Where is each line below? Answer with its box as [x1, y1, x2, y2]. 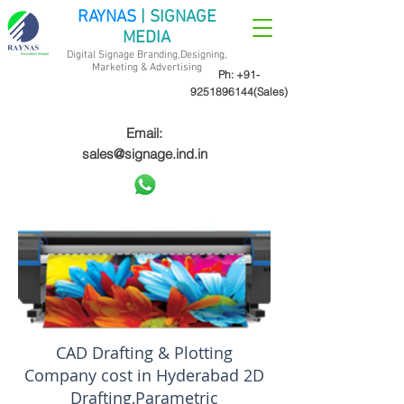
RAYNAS [77, 7, 136, 28]
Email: [126, 124, 162, 142]
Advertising [149, 61, 202, 74]
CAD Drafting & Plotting [56, 342, 233, 363]
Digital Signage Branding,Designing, [66, 49, 227, 61]
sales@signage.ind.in [81, 145, 207, 162]
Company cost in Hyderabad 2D [24, 364, 264, 386]
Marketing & [91, 61, 150, 74]
